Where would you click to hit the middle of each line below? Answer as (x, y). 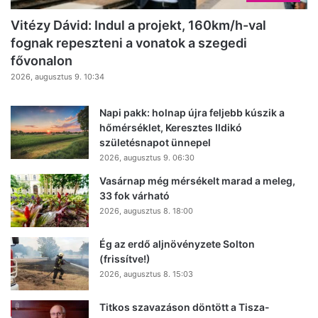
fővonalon (42, 60)
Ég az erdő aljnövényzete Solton (177, 243)
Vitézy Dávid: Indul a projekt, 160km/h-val (138, 25)
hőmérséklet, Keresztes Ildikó (171, 127)
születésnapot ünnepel (155, 142)
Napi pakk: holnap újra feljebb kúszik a (192, 112)
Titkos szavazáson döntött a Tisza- (185, 307)
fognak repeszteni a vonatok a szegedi (129, 43)
